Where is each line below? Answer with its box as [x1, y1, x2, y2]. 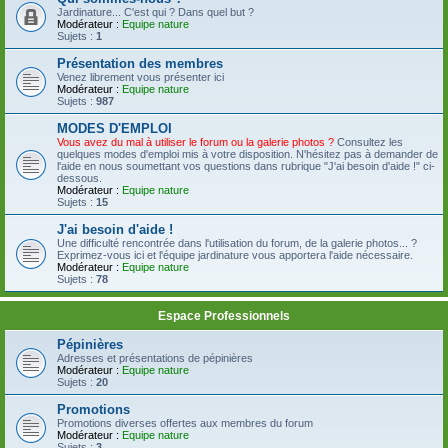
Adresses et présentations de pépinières [57, 352, 253, 364]
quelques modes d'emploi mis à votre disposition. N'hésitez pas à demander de [57, 148, 438, 160]
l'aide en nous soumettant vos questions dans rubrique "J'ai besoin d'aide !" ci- [57, 160, 435, 172]
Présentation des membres [57, 56, 223, 71]
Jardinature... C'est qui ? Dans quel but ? [57, 6, 254, 18]
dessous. [57, 172, 102, 184]
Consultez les [334, 136, 403, 148]
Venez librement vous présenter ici [57, 71, 224, 83]
